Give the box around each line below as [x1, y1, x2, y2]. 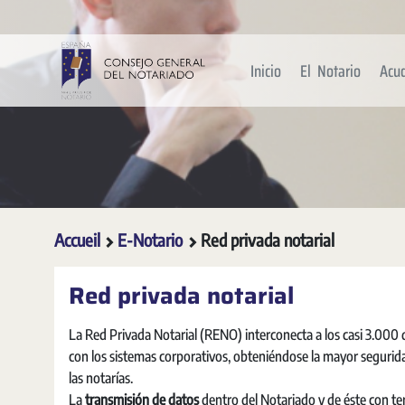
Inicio [250, 57, 282, 84]
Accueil [54, 229, 100, 250]
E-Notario [118, 229, 186, 250]
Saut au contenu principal [6, 8, 145, 26]
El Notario [300, 57, 362, 84]
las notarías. [69, 369, 136, 387]
